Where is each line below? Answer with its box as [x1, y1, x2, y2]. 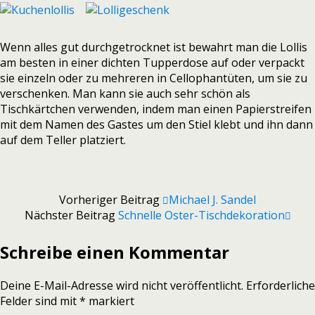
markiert [86, 292, 134, 309]
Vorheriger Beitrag [59, 192, 162, 207]
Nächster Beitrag [24, 207, 118, 223]
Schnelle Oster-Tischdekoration [117, 207, 285, 223]
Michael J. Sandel [169, 192, 256, 207]
